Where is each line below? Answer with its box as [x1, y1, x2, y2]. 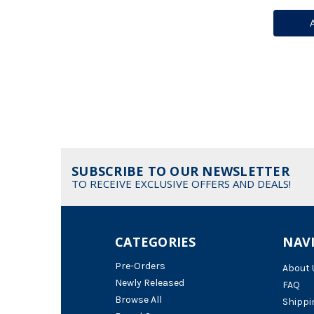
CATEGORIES [115, 233, 196, 251]
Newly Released [115, 277, 184, 289]
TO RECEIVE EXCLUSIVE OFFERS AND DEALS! [71, 177, 291, 191]
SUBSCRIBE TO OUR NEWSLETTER [71, 163, 289, 180]
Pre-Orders [115, 260, 165, 273]
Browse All [115, 294, 162, 306]
